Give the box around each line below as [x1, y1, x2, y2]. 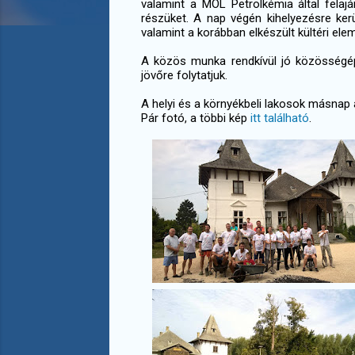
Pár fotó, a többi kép [141, 110, 250, 125]
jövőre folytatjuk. [141, 67, 227, 82]
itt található [250, 110, 309, 125]
